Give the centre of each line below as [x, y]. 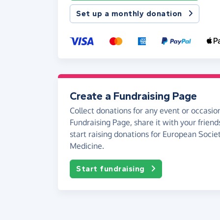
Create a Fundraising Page [133, 96]
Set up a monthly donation [129, 13]
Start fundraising [110, 168]
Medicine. [87, 146]
